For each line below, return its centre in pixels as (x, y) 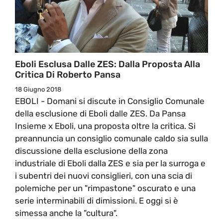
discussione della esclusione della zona (91, 151)
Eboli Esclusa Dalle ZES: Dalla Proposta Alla (108, 64)
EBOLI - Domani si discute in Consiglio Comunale (110, 101)
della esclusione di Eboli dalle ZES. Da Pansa (100, 113)
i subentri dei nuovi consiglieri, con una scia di (104, 175)
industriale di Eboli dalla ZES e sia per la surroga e (110, 163)
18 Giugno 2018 (38, 89)
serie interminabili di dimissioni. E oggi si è (97, 200)
